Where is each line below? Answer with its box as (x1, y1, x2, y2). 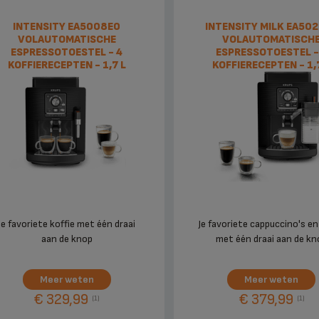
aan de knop (41, 232, 93, 245)
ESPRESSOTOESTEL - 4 (11, 45, 123, 59)
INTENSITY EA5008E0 (13, 19, 121, 33)
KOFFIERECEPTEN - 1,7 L (7, 58, 126, 72)
